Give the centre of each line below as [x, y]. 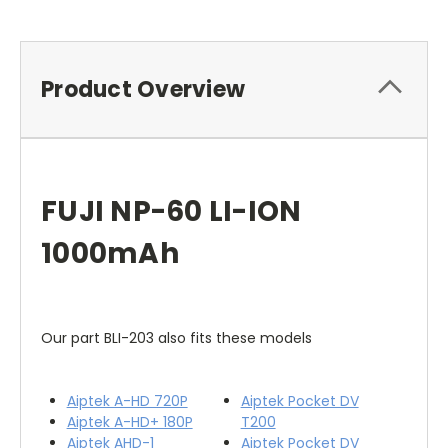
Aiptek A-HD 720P [127, 400]
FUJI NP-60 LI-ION [171, 211]
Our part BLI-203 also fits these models [176, 337]
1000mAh [110, 253]
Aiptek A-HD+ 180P [129, 421]
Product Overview [143, 89]
